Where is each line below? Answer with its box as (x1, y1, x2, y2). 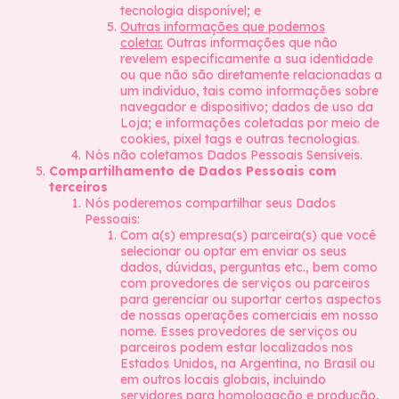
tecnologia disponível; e (120, 3, 261, 19)
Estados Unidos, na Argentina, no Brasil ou (120, 355, 375, 371)
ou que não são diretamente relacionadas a (120, 67, 382, 83)
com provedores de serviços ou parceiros (120, 275, 370, 291)
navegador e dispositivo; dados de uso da (120, 99, 373, 115)
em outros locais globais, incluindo (120, 371, 326, 387)
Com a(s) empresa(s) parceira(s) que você (120, 227, 376, 243)
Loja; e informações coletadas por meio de (120, 115, 379, 131)
